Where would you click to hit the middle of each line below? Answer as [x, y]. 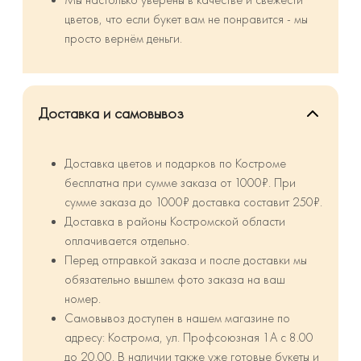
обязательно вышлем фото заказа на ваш [175, 280]
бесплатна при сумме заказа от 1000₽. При [180, 183]
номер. [83, 299]
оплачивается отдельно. [127, 241]
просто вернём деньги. [123, 39]
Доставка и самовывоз [111, 114]
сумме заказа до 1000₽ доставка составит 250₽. [193, 203]
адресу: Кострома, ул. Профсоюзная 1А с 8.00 [189, 338]
